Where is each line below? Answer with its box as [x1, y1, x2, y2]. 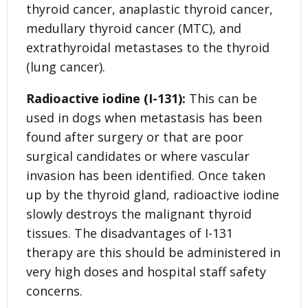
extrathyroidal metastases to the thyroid [26, 38, 269, 56]
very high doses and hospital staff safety [26, 263, 266, 280]
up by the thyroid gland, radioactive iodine [26, 186, 279, 203]
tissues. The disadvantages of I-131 [26, 224, 233, 241]
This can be [186, 89, 257, 107]
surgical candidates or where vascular [26, 147, 250, 164]
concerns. [26, 282, 82, 299]
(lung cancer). [26, 58, 105, 75]
